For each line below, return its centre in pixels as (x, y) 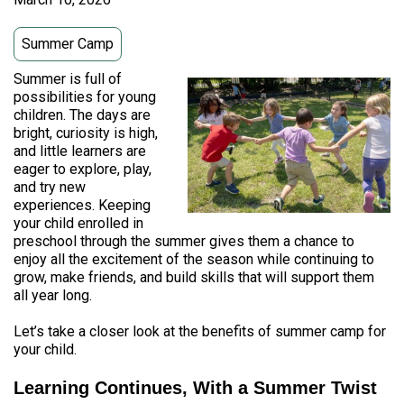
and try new (50, 187)
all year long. (53, 295)
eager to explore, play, (83, 169)
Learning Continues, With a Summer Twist (195, 388)
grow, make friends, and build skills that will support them (194, 277)
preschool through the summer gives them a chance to (184, 241)
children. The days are (82, 115)
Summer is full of (68, 79)
